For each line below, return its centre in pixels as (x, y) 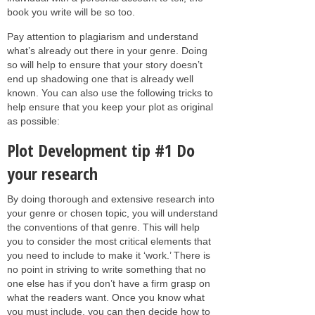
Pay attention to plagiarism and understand (103, 36)
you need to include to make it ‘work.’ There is (109, 255)
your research (52, 173)
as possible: (33, 121)
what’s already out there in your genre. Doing (107, 50)
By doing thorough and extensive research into (111, 199)
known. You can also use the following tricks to (110, 92)
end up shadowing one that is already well (100, 78)
